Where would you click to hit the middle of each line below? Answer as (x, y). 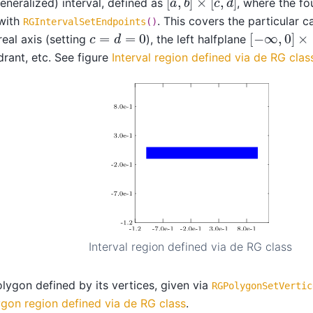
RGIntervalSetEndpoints (85, 21)
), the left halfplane (198, 39)
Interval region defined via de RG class (190, 247)
